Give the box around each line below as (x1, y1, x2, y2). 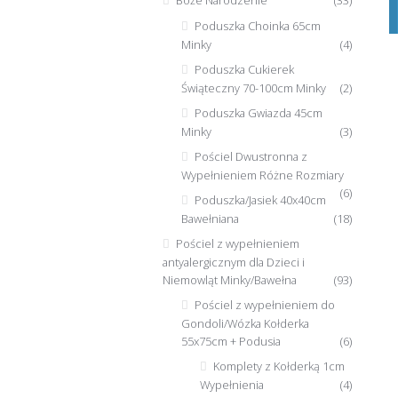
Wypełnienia (199, 376, 264, 393)
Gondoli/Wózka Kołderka (180, 314, 309, 331)
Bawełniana (180, 210, 239, 227)
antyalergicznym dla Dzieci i (163, 253, 306, 270)
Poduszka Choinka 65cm (194, 18, 321, 35)
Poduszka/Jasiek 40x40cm (194, 191, 326, 208)
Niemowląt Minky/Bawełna (163, 271, 298, 288)
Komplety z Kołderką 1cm (212, 357, 345, 374)
